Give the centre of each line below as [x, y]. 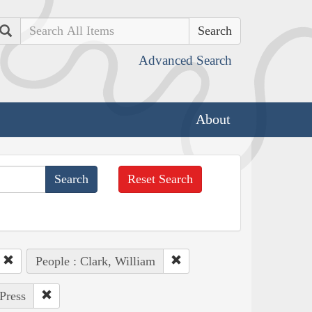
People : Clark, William [95, 261]
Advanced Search [185, 60]
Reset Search [161, 179]
